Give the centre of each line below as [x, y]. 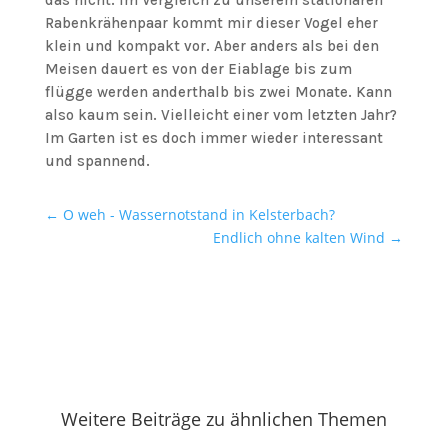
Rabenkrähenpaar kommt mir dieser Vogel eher [211, 23]
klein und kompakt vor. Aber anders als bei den [211, 46]
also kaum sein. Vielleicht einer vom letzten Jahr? [220, 115]
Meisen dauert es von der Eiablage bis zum [198, 69]
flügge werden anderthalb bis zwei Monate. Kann [218, 92]
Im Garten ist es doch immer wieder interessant [213, 138]
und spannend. [97, 161]
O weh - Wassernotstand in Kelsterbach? [198, 214]
